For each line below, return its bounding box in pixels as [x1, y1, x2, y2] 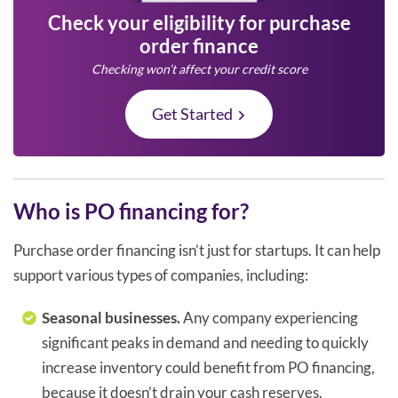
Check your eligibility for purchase [47, 11, 351, 36]
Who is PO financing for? [13, 198, 249, 225]
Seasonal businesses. [42, 308, 181, 328]
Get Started [152, 104, 233, 124]
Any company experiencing [180, 308, 359, 328]
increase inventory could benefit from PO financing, [42, 358, 376, 378]
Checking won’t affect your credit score [91, 61, 307, 77]
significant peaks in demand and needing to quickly [42, 333, 370, 353]
